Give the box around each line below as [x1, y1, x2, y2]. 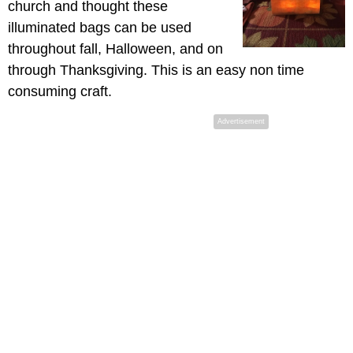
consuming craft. [8, 84, 112, 99]
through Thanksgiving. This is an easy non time [8, 62, 304, 78]
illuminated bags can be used [8, 20, 191, 35]
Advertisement [217, 117, 265, 125]
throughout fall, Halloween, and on [8, 41, 223, 57]
